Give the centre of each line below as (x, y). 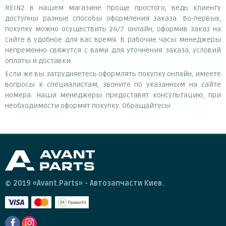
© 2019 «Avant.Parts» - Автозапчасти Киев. (84, 183)
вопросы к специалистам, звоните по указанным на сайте (113, 84)
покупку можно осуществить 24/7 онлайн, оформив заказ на (113, 29)
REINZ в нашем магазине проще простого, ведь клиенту (113, 8)
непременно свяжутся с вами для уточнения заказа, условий (113, 50)
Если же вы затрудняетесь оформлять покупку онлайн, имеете (113, 74)
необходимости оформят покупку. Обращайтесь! (88, 105)
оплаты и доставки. (39, 61)
